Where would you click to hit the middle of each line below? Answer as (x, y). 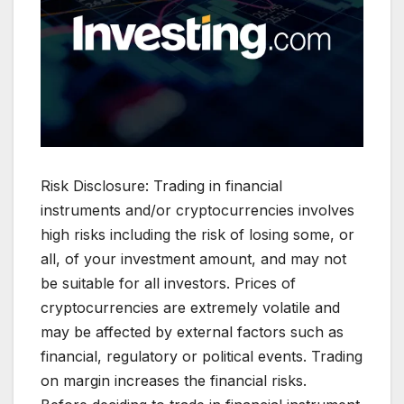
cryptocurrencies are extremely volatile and (190, 308)
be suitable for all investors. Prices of (168, 284)
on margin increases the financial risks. (174, 381)
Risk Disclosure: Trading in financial (161, 186)
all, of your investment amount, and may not (193, 259)
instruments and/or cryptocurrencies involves (197, 211)
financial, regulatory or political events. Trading (202, 357)
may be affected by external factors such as (192, 332)
